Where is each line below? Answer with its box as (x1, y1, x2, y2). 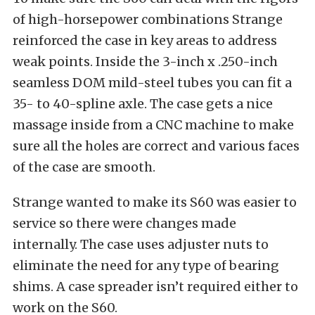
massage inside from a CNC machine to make (13, 116, 294, 133)
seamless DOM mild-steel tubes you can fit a (13, 74, 292, 91)
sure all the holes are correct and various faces (13, 137, 300, 154)
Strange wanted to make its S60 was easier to (13, 193, 297, 210)
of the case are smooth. (13, 158, 155, 175)
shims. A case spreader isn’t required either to (13, 278, 298, 295)
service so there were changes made (13, 214, 236, 231)
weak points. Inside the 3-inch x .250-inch (13, 53, 278, 70)
